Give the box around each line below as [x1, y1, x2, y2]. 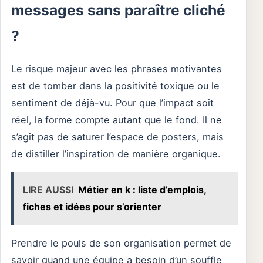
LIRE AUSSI [23, 184, 74, 196]
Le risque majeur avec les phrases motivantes [11, 62, 222, 75]
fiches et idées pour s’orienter [23, 201, 162, 213]
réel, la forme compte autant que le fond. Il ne [11, 113, 222, 126]
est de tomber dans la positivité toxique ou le [11, 79, 220, 92]
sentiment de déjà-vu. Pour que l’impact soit [11, 96, 214, 109]
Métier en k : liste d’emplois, [78, 184, 207, 196]
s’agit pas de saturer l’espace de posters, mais [11, 130, 224, 143]
